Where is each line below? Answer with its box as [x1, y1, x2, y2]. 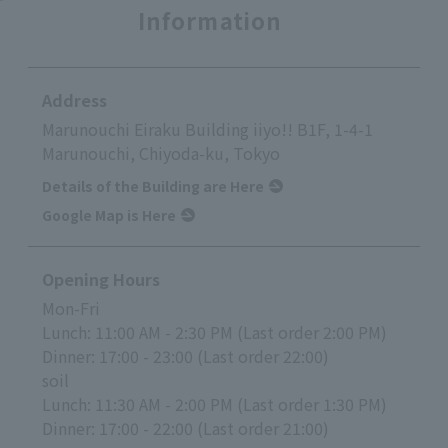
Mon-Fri [42, 295, 100, 320]
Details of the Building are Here [42, 175, 264, 196]
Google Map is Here [42, 204, 176, 225]
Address [42, 87, 107, 112]
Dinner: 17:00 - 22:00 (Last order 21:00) [42, 415, 329, 440]
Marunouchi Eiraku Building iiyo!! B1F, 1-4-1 [42, 116, 373, 141]
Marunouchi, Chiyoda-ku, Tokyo [42, 140, 280, 165]
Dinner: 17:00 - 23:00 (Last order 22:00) [42, 343, 329, 368]
